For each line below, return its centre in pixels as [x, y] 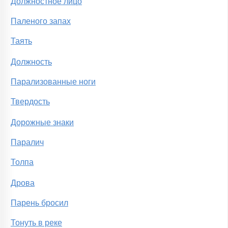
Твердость [30, 102]
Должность [31, 62]
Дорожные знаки [42, 123]
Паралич [27, 142]
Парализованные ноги [53, 82]
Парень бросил [39, 203]
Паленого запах [41, 21]
